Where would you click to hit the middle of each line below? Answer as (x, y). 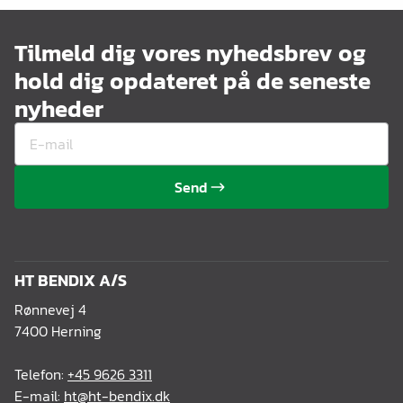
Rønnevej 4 (50, 309)
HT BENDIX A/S (71, 280)
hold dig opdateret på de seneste (193, 81)
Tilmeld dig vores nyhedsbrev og (190, 53)
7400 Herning (58, 331)
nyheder (59, 108)
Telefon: (41, 374)
